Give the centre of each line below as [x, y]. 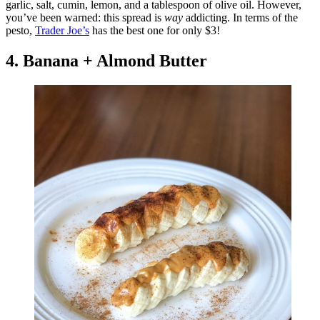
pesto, [20, 31]
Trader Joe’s [62, 31]
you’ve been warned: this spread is [85, 18]
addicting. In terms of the [240, 18]
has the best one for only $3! [156, 31]
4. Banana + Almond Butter [106, 61]
